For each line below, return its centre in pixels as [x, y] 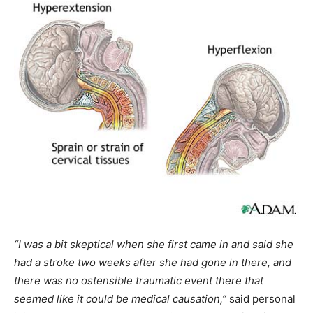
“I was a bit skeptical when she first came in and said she [154, 245]
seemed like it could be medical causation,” [120, 299]
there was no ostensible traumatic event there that [139, 281]
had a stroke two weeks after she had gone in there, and [153, 263]
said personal [261, 299]
